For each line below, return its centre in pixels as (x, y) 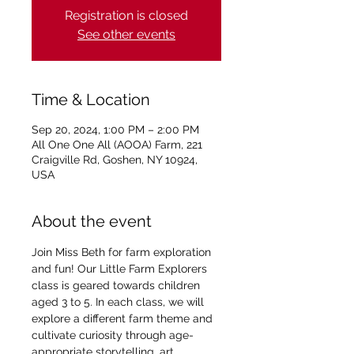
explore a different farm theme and (124, 318)
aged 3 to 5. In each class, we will (119, 302)
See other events (126, 34)
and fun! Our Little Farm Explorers (121, 269)
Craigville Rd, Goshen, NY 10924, (115, 160)
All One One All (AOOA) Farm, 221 (117, 145)
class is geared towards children (117, 285)
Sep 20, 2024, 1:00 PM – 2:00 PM (115, 130)
